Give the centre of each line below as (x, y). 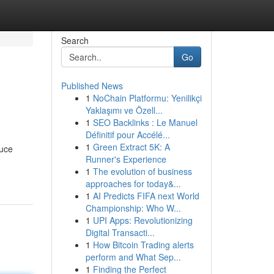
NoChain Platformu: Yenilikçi (147, 98)
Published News (92, 86)
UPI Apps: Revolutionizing (143, 220)
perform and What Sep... (133, 257)
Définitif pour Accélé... (128, 135)
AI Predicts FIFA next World (146, 196)
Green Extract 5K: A (131, 147)
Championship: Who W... (133, 208)
